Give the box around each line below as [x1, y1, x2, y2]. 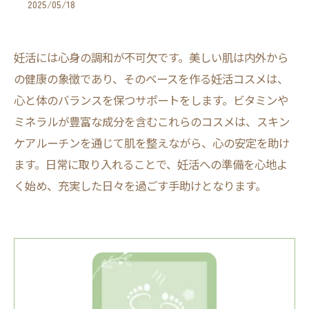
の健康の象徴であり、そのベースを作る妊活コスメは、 [14, 70, 288, 87]
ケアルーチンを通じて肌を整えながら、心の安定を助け [14, 134, 290, 151]
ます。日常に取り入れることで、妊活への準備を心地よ [14, 156, 288, 172]
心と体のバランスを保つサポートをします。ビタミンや [14, 92, 288, 108]
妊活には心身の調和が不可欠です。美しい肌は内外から [14, 49, 288, 66]
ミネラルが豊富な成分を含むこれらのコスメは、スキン [14, 113, 290, 130]
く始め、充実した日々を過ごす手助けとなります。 [14, 177, 266, 194]
